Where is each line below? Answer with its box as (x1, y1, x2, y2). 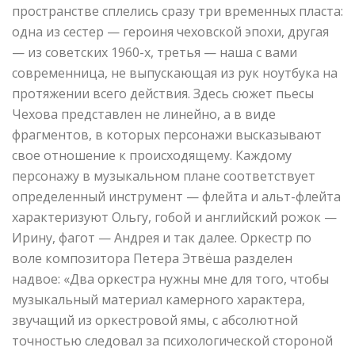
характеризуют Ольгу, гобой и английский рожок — (12, 208, 337, 227)
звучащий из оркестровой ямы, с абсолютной (12, 311, 298, 330)
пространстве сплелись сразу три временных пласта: (12, 2, 343, 21)
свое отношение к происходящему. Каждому (12, 147, 292, 165)
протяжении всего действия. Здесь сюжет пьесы (12, 85, 314, 103)
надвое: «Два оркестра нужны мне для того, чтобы (12, 270, 329, 288)
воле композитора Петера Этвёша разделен (12, 250, 292, 268)
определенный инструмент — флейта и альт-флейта (12, 188, 341, 206)
